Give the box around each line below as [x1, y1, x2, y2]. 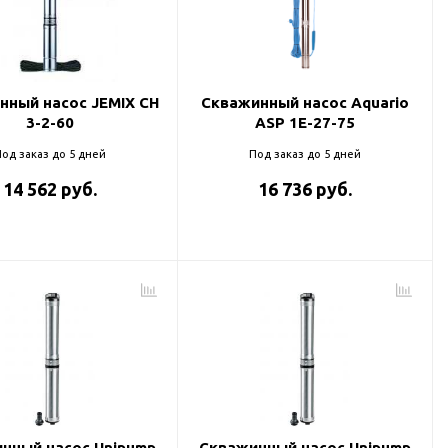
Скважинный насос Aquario [201, 94, 409, 111]
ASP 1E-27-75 [255, 114, 355, 131]
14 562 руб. [3, 179, 97, 199]
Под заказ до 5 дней [249, 148, 361, 160]
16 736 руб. [258, 179, 352, 199]
